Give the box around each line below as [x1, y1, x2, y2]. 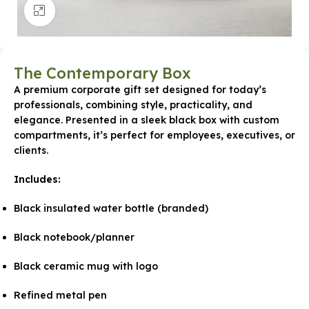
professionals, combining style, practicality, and [14, 99, 252, 111]
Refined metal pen [14, 289, 107, 301]
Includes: [14, 173, 61, 186]
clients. [14, 144, 48, 157]
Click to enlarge [54, 5, 129, 17]
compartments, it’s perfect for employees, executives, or [14, 129, 295, 141]
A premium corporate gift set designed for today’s [14, 83, 266, 96]
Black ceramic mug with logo [14, 260, 158, 272]
